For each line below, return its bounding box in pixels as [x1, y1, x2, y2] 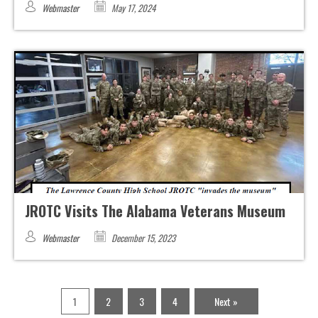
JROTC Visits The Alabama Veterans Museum [25, 200, 285, 222]
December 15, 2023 [109, 231, 175, 246]
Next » [214, 294, 238, 309]
